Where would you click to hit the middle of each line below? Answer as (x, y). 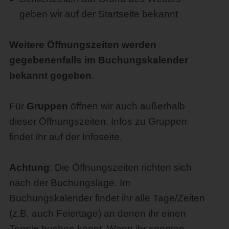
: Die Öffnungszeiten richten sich (120, 167)
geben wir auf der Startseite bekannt (98, 14)
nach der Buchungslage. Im (70, 182)
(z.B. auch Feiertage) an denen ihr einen (97, 213)
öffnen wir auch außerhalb (126, 106)
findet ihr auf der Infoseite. (65, 136)
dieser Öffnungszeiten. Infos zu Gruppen (98, 121)
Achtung (29, 167)
